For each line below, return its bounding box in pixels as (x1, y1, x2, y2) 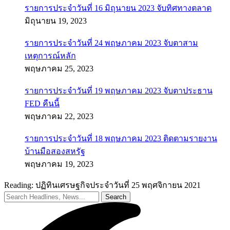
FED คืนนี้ (25, 99, 60, 108)
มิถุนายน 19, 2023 (25, 16, 87, 25)
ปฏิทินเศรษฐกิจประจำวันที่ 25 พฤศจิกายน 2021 (35, 181, 201, 189)
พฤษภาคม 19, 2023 (25, 160, 93, 168)
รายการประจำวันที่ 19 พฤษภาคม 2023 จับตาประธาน (25, 86, 213, 95)
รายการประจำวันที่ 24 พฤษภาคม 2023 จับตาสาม (25, 39, 198, 47)
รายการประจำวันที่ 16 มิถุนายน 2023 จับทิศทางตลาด (25, 4, 212, 12)
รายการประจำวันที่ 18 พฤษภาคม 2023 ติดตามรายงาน (25, 134, 217, 143)
